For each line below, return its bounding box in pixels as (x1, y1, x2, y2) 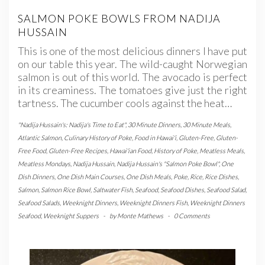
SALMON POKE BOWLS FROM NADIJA (18, 12, 221, 25)
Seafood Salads (18, 199, 60, 207)
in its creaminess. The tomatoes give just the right (18, 83, 247, 97)
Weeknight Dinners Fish (119, 199, 188, 207)
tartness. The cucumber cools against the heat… (18, 96, 232, 110)
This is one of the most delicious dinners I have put (18, 44, 247, 58)
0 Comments (174, 212, 210, 220)
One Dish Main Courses (57, 173, 124, 181)
